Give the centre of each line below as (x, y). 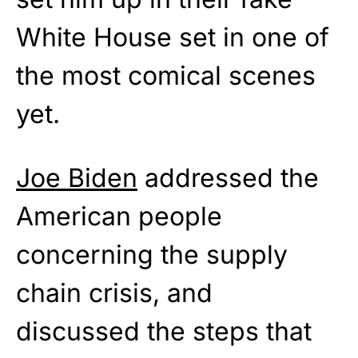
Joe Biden (77, 178)
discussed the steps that (164, 332)
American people (119, 217)
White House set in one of (173, 38)
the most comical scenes (166, 76)
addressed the (228, 178)
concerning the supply (152, 255)
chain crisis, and (114, 293)
